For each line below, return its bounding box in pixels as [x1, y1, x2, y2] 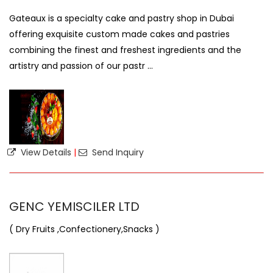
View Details [18, 146, 71, 158]
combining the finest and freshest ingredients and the [9, 44, 241, 56]
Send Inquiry [90, 146, 144, 158]
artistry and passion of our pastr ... [9, 60, 153, 72]
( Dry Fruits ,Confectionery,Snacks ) [9, 223, 160, 235]
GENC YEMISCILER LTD [9, 198, 140, 215]
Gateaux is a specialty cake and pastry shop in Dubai [9, 12, 234, 24]
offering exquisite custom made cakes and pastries [9, 28, 230, 40]
